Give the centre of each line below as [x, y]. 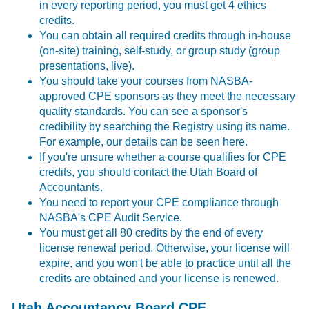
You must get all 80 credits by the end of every [151, 232]
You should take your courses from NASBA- [146, 81]
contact [152, 172]
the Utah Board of [213, 172]
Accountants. [71, 187]
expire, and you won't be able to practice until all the [166, 263]
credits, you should [87, 172]
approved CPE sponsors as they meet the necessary [168, 96]
